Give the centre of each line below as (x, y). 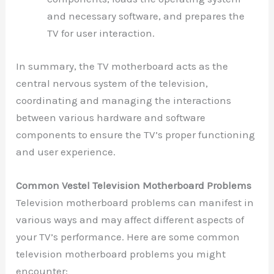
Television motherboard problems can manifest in (135, 202)
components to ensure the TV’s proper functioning (136, 134)
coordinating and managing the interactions (124, 100)
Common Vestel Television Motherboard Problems (134, 185)
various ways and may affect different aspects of (130, 219)
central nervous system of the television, (112, 83)
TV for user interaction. (101, 33)
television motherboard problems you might (121, 254)
